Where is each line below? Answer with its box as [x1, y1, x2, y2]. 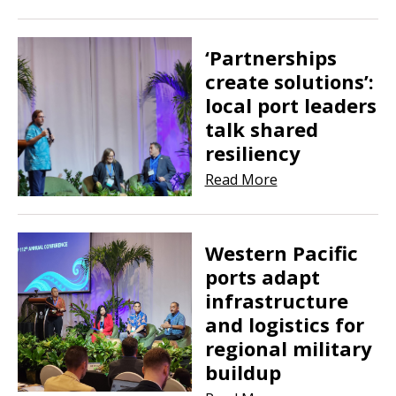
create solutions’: [204, 67, 374, 95]
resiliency [204, 139, 301, 166]
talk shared [204, 115, 318, 142]
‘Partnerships [204, 43, 337, 71]
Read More [204, 169, 278, 189]
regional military [204, 334, 372, 362]
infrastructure [204, 286, 348, 314]
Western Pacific [204, 239, 358, 266]
